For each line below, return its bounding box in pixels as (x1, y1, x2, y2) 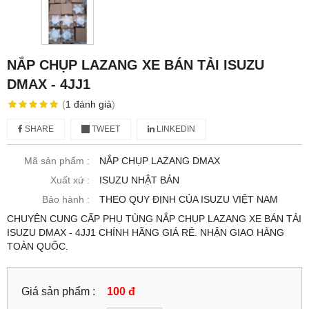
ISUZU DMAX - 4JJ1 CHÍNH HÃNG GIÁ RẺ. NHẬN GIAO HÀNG (7, 226, 284, 238)
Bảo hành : (42, 193, 90, 205)
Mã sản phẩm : (24, 154, 90, 166)
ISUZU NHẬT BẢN (99, 174, 179, 186)
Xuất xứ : (50, 174, 90, 186)
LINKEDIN (154, 123, 195, 134)
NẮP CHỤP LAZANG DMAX (99, 154, 220, 166)
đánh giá (73, 98, 112, 110)
